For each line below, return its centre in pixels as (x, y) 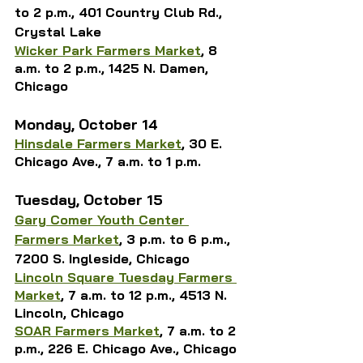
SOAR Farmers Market (87, 330)
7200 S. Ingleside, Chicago (102, 258)
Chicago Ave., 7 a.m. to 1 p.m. (108, 161)
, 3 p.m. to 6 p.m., (177, 239)
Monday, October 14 (86, 124)
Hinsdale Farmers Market (98, 143)
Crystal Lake (58, 31)
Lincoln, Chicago (69, 312)
